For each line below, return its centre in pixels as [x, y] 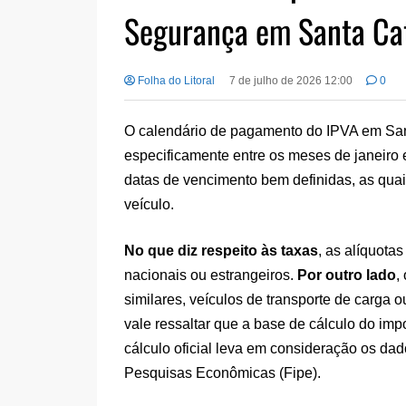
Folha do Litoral [175, 80]
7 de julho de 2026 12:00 [290, 80]
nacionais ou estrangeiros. [211, 275]
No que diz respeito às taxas [221, 250]
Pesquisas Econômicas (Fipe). [222, 372]
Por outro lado [347, 275]
